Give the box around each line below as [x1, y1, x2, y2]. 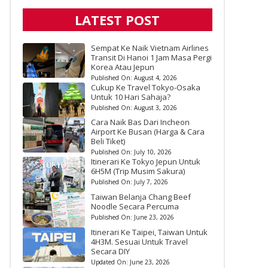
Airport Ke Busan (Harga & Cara [90, 126, 205, 138]
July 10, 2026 [133, 148, 172, 157]
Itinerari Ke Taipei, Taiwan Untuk [90, 226, 208, 237]
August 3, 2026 [133, 103, 177, 112]
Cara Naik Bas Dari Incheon [90, 117, 190, 128]
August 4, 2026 [133, 73, 177, 82]
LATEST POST [75, 10, 160, 29]
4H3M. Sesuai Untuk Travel [90, 236, 188, 247]
